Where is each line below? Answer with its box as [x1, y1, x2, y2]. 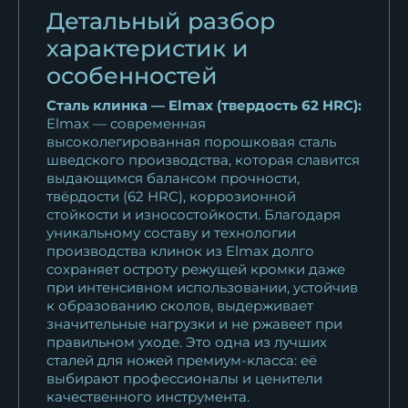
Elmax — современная [46, 114, 206, 132]
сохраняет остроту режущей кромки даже [46, 260, 345, 278]
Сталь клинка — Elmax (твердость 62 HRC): [46, 96, 362, 114]
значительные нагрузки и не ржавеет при [46, 314, 342, 332]
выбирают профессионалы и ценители [46, 369, 322, 387]
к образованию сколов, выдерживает [46, 296, 313, 314]
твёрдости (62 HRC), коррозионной [46, 187, 296, 205]
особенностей [46, 61, 218, 89]
